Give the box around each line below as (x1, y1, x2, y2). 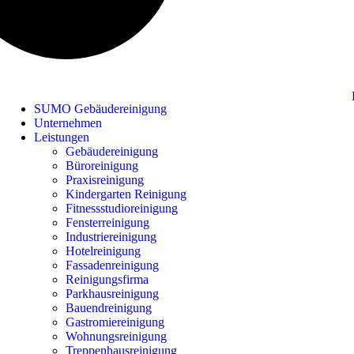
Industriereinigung (65, 230, 156, 244)
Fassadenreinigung (65, 258, 159, 273)
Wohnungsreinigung (65, 330, 167, 344)
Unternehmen (33, 116, 102, 130)
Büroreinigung (65, 159, 138, 173)
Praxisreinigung (65, 173, 144, 187)
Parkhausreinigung (65, 287, 159, 301)
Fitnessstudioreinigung (65, 201, 178, 216)
